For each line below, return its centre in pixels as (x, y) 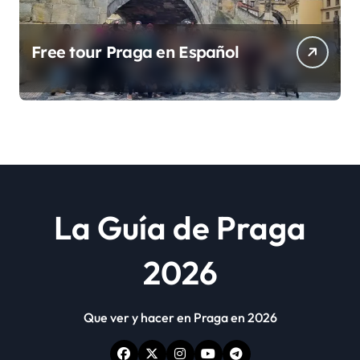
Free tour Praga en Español (135, 51)
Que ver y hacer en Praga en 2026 (180, 317)
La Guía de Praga (180, 227)
